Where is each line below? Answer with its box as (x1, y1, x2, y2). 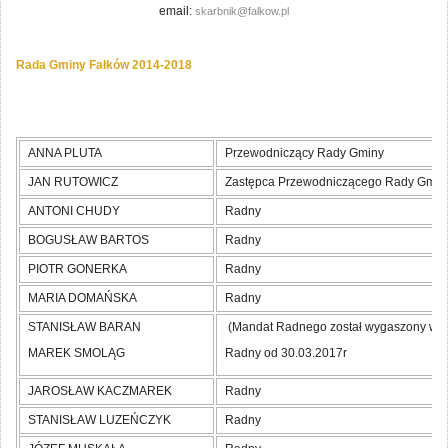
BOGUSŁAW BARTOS (28, 233, 149, 248)
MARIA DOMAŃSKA (28, 291, 137, 306)
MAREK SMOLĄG (28, 346, 125, 361)
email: (159, 4, 195, 19)
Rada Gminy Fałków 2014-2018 (16, 58, 192, 73)
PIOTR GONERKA (28, 262, 127, 277)
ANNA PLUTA (28, 146, 102, 161)
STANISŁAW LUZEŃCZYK (28, 413, 171, 428)
